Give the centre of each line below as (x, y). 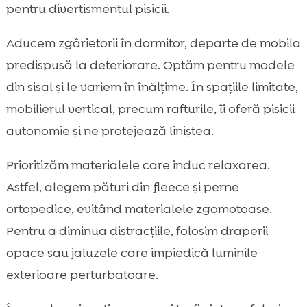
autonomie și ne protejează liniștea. (110, 131)
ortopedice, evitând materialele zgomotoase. (139, 209)
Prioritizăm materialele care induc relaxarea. (138, 165)
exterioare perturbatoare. (82, 275)
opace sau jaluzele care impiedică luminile (132, 253)
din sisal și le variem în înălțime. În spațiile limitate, (152, 87)
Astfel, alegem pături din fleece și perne (122, 187)
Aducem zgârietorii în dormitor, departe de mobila (153, 44)
